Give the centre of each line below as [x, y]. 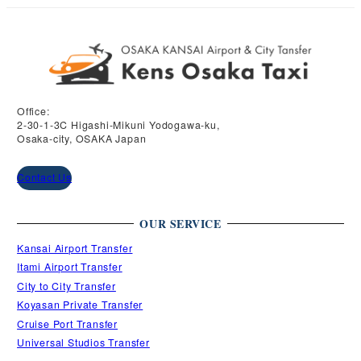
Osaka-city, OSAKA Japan [82, 138]
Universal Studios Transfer [83, 343]
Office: [33, 111]
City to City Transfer [66, 286]
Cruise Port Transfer [68, 324]
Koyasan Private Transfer [80, 305]
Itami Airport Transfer [70, 267]
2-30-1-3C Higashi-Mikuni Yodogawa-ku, [118, 124]
